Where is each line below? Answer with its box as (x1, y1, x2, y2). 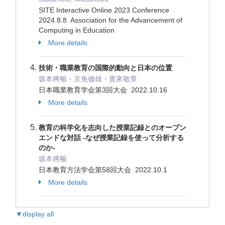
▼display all (16, 210, 54, 218)
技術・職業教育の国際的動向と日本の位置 (39, 64, 172, 72)
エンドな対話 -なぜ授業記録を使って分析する (39, 134, 184, 142)
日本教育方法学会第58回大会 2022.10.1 (39, 166, 169, 174)
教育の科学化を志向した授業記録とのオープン (39, 124, 186, 132)
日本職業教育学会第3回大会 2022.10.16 (39, 86, 169, 94)
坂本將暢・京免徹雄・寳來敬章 (39, 75, 137, 83)
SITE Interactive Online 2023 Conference (39, 6, 171, 14)
